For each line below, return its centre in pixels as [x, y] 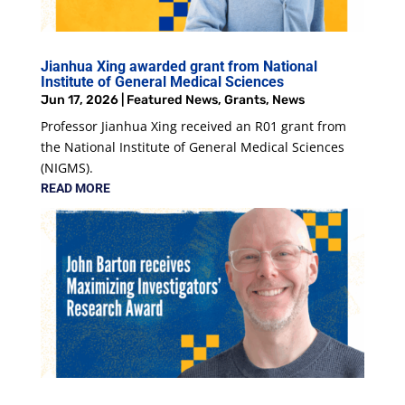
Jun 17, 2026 [79, 100]
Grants [245, 100]
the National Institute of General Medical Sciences [192, 147]
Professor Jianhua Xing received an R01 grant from [193, 127]
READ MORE [75, 188]
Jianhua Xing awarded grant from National [179, 67]
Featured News [172, 100]
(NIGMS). [66, 168]
